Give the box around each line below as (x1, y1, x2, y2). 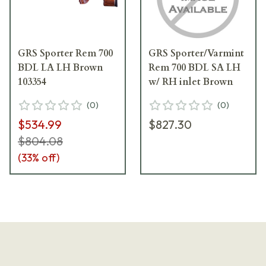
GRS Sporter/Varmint (148, 46, 244, 60)
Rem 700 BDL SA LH (148, 61, 240, 74)
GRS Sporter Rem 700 (18, 46, 113, 60)
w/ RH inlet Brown (148, 75, 233, 88)
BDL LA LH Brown (18, 61, 103, 74)
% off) (32, 150, 59, 164)
